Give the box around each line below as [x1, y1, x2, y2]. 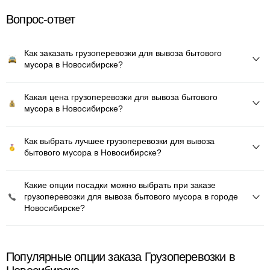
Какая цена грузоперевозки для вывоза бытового [24, 92, 218, 102]
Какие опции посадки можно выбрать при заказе [24, 180, 216, 190]
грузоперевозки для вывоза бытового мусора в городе [24, 192, 238, 201]
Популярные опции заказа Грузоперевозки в [6, 250, 236, 263]
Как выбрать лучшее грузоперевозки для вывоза [24, 136, 215, 146]
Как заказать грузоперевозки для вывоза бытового [24, 48, 222, 58]
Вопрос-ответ [6, 13, 75, 26]
